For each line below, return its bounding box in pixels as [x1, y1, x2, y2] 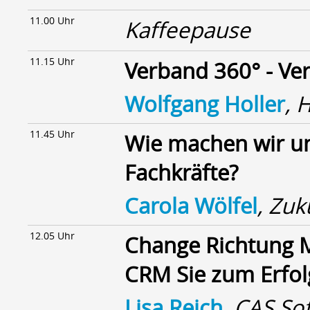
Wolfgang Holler [125, 89, 285, 118]
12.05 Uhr [30, 229, 75, 242]
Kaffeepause [125, 15, 250, 44]
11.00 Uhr [30, 14, 75, 27]
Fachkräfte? [125, 158, 238, 187]
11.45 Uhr [30, 127, 75, 140]
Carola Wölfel [125, 191, 257, 220]
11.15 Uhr [30, 55, 75, 68]
